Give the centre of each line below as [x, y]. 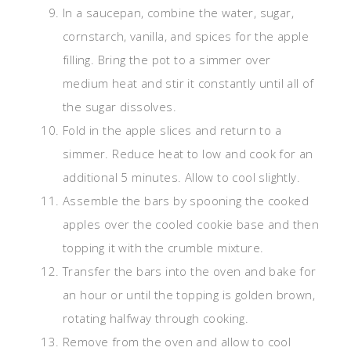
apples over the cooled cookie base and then [191, 224]
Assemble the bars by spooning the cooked [186, 201]
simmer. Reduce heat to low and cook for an [188, 154]
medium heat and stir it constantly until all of [188, 83]
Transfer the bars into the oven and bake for [190, 271]
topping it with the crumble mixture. [163, 248]
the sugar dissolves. [119, 107]
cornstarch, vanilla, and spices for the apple [186, 36]
